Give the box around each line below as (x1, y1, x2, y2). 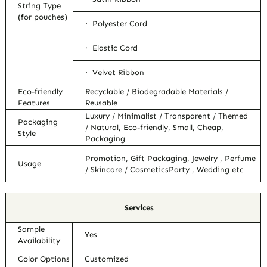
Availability (18, 236, 61, 246)
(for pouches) (18, 13, 68, 22)
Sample (18, 225, 45, 234)
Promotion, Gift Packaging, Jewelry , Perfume (85, 154, 256, 163)
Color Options (18, 254, 70, 264)
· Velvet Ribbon (85, 68, 145, 77)
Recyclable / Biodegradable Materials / (85, 87, 229, 97)
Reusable (85, 98, 118, 108)
